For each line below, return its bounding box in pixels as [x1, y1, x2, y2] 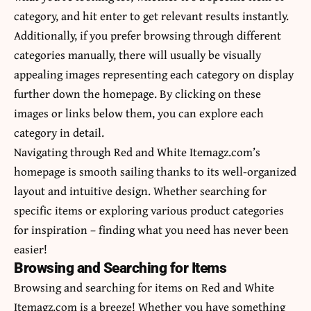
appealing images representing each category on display [14, 65, 294, 83]
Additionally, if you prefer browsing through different [14, 26, 281, 44]
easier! [14, 240, 47, 258]
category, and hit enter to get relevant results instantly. [14, 7, 289, 25]
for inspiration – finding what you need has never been [14, 221, 289, 239]
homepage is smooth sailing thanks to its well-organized [14, 162, 296, 180]
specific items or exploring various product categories [14, 201, 284, 219]
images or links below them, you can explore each [14, 104, 264, 122]
